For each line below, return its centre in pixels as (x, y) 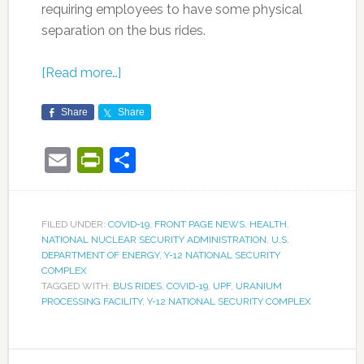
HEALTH (268, 224)
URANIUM (258, 286)
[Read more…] (81, 72)
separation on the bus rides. (123, 30)
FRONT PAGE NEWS (199, 224)
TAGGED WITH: (77, 286)
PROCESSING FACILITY (91, 301)
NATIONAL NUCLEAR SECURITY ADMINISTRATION (154, 239)
